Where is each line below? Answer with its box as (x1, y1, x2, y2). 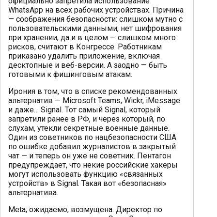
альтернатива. (8, 187, 58, 197)
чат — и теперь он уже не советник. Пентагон (8, 151, 171, 160)
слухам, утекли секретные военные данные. (8, 123, 170, 133)
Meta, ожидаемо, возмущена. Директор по (8, 204, 162, 214)
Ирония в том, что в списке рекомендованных (8, 86, 177, 96)
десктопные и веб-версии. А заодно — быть (8, 60, 167, 70)
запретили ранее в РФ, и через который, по (8, 114, 165, 124)
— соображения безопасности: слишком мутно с (8, 14, 183, 24)
